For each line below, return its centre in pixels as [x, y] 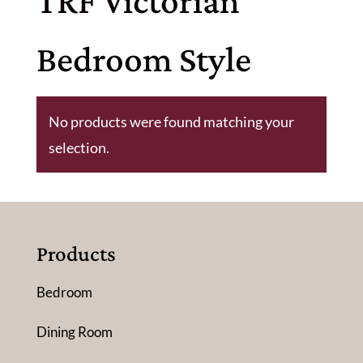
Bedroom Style [143, 59]
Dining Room [74, 332]
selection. [79, 147]
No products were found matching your [171, 122]
